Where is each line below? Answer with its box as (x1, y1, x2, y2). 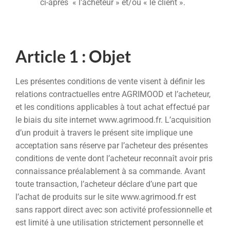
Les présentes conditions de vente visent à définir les (15, 76, 205, 86)
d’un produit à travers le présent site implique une (15, 127, 193, 138)
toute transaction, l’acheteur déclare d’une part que (15, 179, 197, 189)
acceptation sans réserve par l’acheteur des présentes (15, 140, 208, 150)
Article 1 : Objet (15, 46, 131, 66)
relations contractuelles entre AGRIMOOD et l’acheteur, (15, 89, 210, 99)
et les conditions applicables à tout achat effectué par (15, 102, 209, 112)
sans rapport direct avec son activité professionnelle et (15, 204, 212, 215)
